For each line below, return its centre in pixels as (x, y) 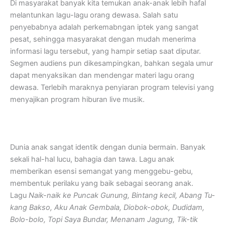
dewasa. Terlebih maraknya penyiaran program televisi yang (112, 87)
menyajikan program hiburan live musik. (77, 99)
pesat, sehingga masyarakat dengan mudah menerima (103, 39)
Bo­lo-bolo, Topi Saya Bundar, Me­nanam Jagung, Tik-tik (104, 219)
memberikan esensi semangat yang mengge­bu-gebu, (101, 171)
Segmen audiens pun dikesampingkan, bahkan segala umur (111, 63)
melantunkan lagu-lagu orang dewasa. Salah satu (94, 15)
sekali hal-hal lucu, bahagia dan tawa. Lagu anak (92, 159)
